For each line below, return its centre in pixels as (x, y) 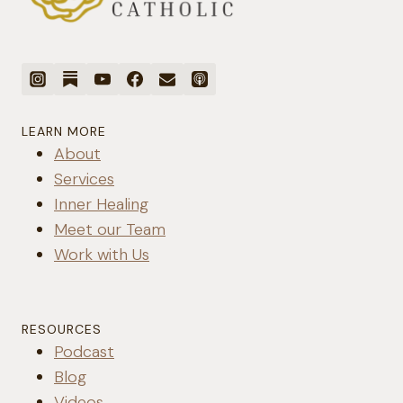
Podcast (84, 352)
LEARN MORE (64, 132)
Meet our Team (110, 230)
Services (84, 179)
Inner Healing (101, 205)
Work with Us (102, 255)
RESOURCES (62, 330)
